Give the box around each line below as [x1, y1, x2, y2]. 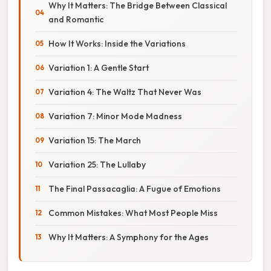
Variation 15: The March [48, 134, 141, 146]
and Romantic [48, 13, 103, 25]
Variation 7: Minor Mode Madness [48, 110, 182, 122]
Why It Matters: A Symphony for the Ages [48, 231, 209, 243]
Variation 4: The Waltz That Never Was [48, 86, 201, 97]
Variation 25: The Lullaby [48, 158, 146, 170]
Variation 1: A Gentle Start [48, 62, 149, 73]
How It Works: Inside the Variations [48, 38, 186, 49]
